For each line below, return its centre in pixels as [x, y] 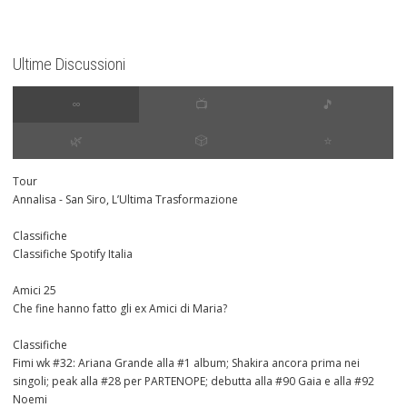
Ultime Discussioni [69, 64]
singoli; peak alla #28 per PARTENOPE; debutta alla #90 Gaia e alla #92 [194, 381]
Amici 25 [35, 290]
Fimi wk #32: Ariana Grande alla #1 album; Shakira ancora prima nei [186, 362]
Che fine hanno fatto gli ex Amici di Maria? [120, 308]
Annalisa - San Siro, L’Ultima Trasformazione [125, 199]
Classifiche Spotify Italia [73, 253]
